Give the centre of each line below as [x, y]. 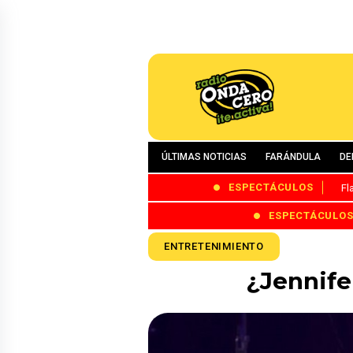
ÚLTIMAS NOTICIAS [204, 157]
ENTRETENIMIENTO [214, 246]
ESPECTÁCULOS [271, 188]
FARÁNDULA [293, 157]
